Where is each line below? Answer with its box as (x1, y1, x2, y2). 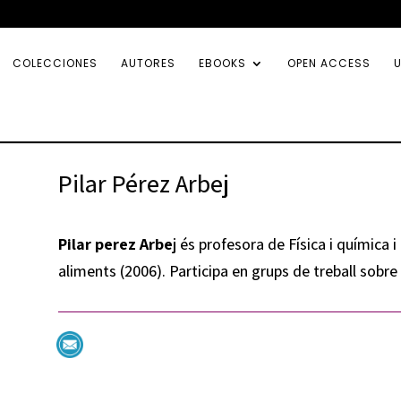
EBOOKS (199, 55, 246, 71)
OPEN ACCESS (287, 55, 371, 71)
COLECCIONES (13, 55, 98, 71)
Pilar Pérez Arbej (57, 166, 229, 200)
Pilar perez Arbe (57, 234, 173, 255)
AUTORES (121, 55, 175, 71)
